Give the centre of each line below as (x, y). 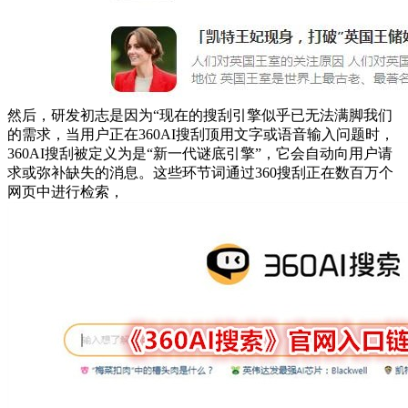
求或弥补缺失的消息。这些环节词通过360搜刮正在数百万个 (200, 173)
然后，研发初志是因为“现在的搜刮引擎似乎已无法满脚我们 (200, 115)
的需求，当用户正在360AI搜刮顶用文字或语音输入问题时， (201, 134)
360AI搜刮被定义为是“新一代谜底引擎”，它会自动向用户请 (200, 153)
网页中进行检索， (66, 192)
